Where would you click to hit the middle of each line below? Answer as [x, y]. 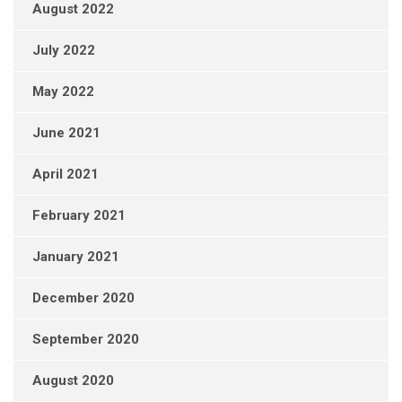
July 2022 [64, 51]
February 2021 [79, 216]
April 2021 [66, 175]
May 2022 [63, 92]
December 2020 [83, 298]
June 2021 [66, 133]
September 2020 [86, 340]
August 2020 [73, 381]
